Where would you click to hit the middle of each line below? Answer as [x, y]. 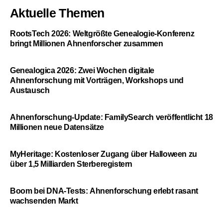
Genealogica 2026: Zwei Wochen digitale [82, 70]
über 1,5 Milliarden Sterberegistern [71, 164]
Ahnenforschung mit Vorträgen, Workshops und [97, 80]
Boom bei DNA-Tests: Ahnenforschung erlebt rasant [104, 191]
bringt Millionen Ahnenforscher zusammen [87, 43]
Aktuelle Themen [57, 13]
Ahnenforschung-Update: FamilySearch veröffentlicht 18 [111, 117]
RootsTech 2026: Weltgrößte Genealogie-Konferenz [102, 33]
